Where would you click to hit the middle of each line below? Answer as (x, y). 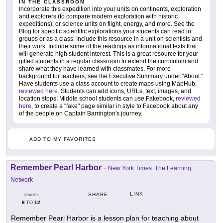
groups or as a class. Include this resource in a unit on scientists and (111, 39)
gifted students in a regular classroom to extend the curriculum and (109, 61)
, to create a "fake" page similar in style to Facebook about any (115, 106)
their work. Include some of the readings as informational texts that (108, 47)
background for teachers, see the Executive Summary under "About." (111, 76)
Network (22, 180)
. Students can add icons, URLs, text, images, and (124, 91)
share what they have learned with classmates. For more (95, 69)
